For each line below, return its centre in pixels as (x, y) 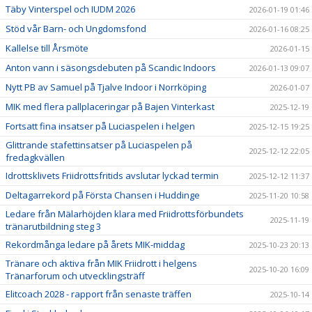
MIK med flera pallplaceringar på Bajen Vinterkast (110, 107)
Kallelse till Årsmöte (47, 48)
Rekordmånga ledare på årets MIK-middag (95, 245)
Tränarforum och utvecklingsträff (75, 276)
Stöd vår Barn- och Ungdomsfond (76, 29)
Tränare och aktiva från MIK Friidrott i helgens (101, 264)
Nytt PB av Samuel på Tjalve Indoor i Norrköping (106, 87)
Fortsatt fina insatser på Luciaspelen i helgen (100, 126)
